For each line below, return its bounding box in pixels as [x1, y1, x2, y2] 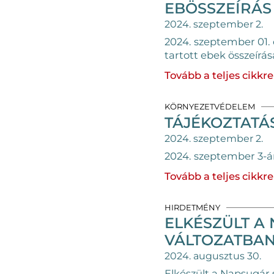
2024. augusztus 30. [164, 250, 261, 262]
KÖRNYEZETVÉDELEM [164, 102, 255, 111]
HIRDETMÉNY [164, 202, 220, 212]
